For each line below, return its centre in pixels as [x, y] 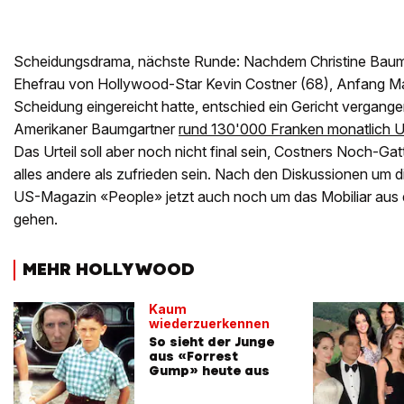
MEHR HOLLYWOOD [109, 270]
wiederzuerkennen [209, 323]
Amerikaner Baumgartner [96, 129]
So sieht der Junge [211, 341]
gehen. [36, 220]
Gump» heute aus [209, 370]
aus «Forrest [193, 356]
